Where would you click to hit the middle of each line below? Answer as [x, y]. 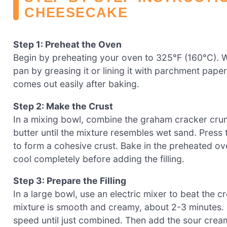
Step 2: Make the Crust [63, 106]
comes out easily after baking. [76, 84]
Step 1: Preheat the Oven [67, 45]
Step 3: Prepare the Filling [70, 181]
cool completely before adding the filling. [99, 159]
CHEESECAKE [76, 12]
